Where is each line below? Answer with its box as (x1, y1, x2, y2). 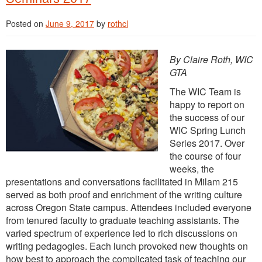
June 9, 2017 (46, 17, 94, 29)
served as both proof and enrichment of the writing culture (6, 187, 242, 201)
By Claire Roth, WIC (170, 52, 253, 66)
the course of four (170, 149, 241, 163)
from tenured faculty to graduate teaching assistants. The (6, 213, 239, 227)
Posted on (6, 17, 46, 29)
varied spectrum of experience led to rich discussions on (6, 226, 237, 240)
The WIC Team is (170, 84, 241, 98)
